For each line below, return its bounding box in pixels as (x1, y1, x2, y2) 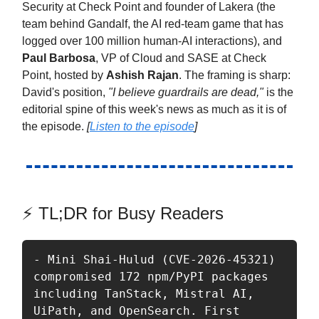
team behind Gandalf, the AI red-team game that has (22, 17, 283, 30)
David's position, (22, 85, 108, 98)
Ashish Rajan (106, 68, 179, 81)
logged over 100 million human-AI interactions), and (22, 34, 282, 47)
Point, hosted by (22, 68, 106, 81)
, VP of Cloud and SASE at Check (95, 51, 266, 64)
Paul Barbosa (22, 51, 95, 64)
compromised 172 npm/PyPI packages (33, 269, 268, 283)
